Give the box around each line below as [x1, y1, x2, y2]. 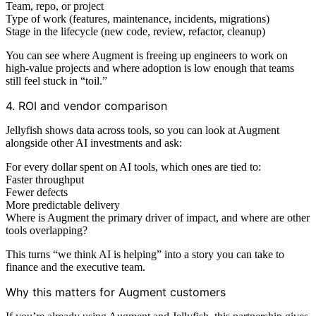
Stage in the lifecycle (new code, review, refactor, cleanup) [6, 25, 265, 37]
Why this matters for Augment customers [6, 284, 226, 299]
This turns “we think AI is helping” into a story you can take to [6, 248, 284, 260]
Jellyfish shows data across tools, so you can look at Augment [6, 123, 279, 136]
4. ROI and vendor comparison [6, 98, 167, 113]
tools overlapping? [6, 224, 87, 236]
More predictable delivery [6, 198, 120, 211]
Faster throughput [6, 173, 84, 186]
